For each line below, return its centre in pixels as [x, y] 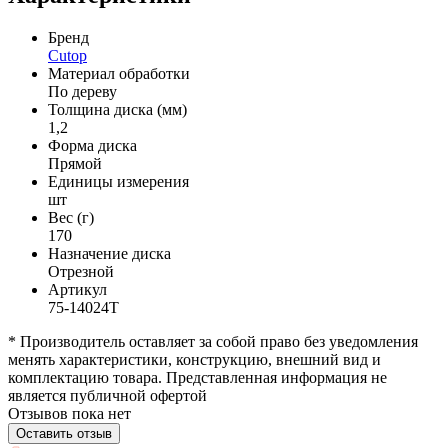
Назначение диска [109, 253]
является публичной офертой [107, 395]
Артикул [77, 289]
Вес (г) [71, 217]
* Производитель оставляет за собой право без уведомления [213, 341]
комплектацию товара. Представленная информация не [197, 377]
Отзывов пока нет [69, 413]
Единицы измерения [118, 181]
